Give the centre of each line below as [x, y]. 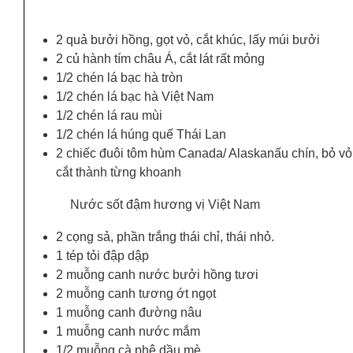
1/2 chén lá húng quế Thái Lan [141, 134]
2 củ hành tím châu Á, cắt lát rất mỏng [160, 58]
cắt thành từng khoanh [119, 172]
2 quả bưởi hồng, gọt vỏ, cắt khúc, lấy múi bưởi [188, 39]
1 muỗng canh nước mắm [128, 331]
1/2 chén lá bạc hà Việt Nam [135, 96]
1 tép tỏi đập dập [102, 255]
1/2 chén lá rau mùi [109, 115]
